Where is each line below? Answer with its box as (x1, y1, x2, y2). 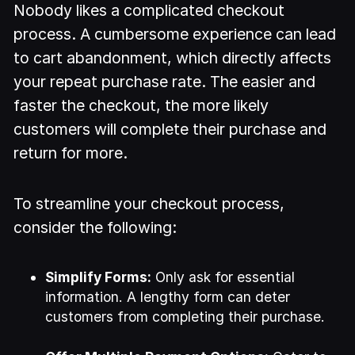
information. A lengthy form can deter (45, 288, 291, 305)
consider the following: (13, 218, 177, 238)
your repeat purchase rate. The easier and (13, 71, 316, 91)
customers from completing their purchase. (45, 307, 326, 325)
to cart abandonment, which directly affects (13, 48, 332, 67)
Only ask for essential (151, 268, 296, 285)
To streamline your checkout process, (13, 194, 285, 214)
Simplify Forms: (45, 268, 152, 285)
